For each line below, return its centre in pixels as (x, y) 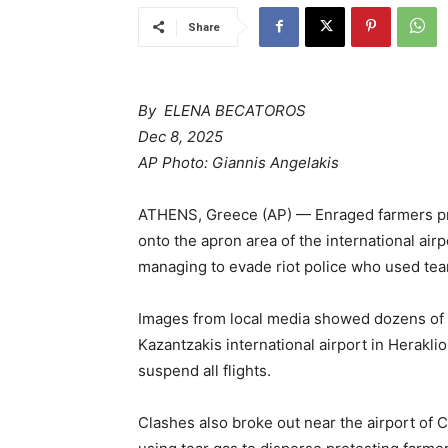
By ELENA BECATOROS (222, 111)
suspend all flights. (204, 371)
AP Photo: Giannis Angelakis (238, 163)
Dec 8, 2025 (180, 137)
